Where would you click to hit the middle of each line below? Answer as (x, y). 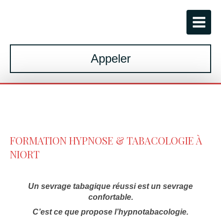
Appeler (110, 58)
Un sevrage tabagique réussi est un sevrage (110, 186)
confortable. (110, 197)
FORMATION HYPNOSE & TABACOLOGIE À (106, 140)
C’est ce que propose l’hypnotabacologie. (110, 212)
